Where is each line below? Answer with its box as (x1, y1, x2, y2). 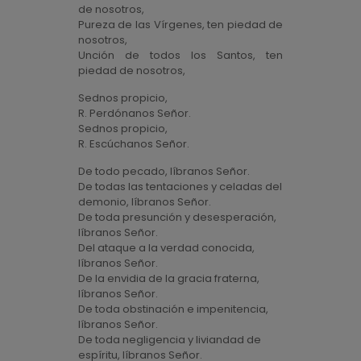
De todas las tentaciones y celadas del (77, 179, 282, 194)
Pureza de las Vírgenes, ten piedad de (77, 17, 284, 32)
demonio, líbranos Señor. (77, 194, 211, 210)
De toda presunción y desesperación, (77, 210, 276, 225)
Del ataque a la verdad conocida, (77, 240, 255, 255)
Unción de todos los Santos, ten (77, 48, 284, 63)
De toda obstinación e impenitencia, (77, 301, 268, 317)
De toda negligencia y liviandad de (77, 332, 261, 347)
